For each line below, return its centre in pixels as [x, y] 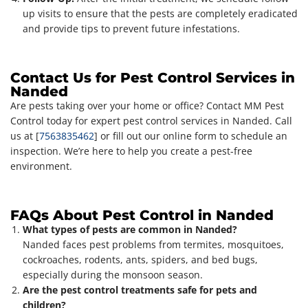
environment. [41, 166]
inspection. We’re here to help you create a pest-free [131, 151]
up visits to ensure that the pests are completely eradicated [160, 13]
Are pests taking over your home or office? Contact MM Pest [147, 105]
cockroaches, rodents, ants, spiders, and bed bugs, [140, 259]
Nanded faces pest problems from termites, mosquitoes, [153, 244]
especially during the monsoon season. [113, 274]
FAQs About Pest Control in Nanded [142, 215]
